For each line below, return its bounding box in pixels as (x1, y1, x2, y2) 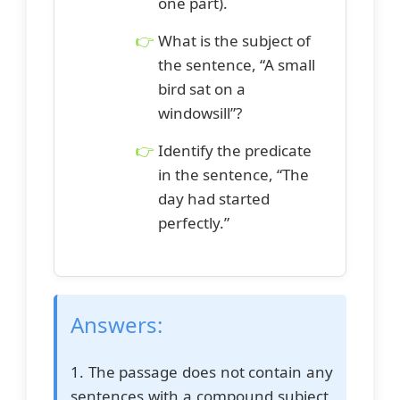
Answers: (71, 309, 162, 339)
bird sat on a (158, 79, 246, 100)
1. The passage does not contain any (71, 361, 333, 382)
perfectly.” (158, 212, 229, 234)
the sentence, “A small (158, 54, 315, 76)
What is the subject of (158, 30, 311, 52)
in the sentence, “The (158, 164, 309, 186)
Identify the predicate (158, 140, 312, 162)
